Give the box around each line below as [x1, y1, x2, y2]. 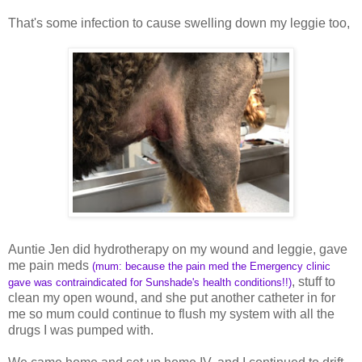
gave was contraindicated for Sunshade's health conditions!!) [8, 276, 292, 288]
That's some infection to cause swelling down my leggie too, [8, 15, 350, 30]
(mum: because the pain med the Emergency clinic [92, 259, 330, 272]
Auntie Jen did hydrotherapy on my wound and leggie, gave [8, 242, 347, 256]
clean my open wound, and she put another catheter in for [8, 290, 335, 305]
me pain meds [8, 258, 92, 272]
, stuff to [292, 274, 335, 288]
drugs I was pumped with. [8, 322, 154, 337]
